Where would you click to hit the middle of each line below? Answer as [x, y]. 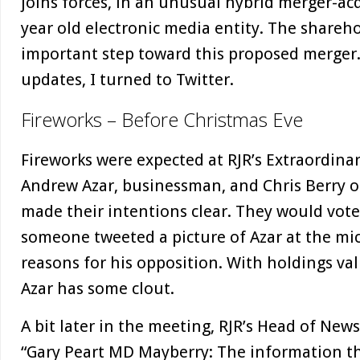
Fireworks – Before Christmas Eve [162, 120]
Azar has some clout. [98, 288]
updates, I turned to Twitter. [127, 80]
